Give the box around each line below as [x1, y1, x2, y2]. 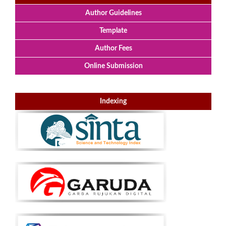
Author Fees [94, 44, 132, 52]
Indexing [100, 97, 127, 105]
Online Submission [84, 62, 143, 70]
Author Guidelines [85, 9, 142, 17]
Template [99, 27, 127, 34]
